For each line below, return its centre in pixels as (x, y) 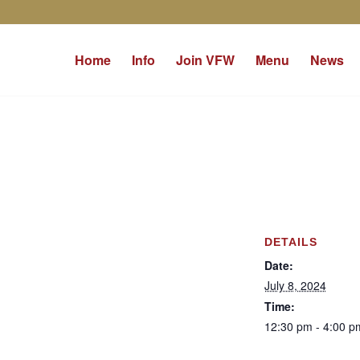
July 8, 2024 (295, 285)
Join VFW (205, 60)
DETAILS (290, 242)
